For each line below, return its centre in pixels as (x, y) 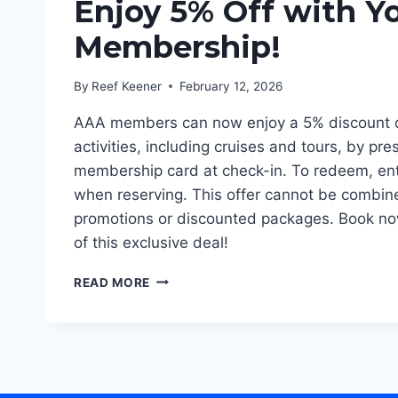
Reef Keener (127, 86)
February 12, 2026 (231, 86)
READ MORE (112, 282)
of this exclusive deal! (151, 242)
